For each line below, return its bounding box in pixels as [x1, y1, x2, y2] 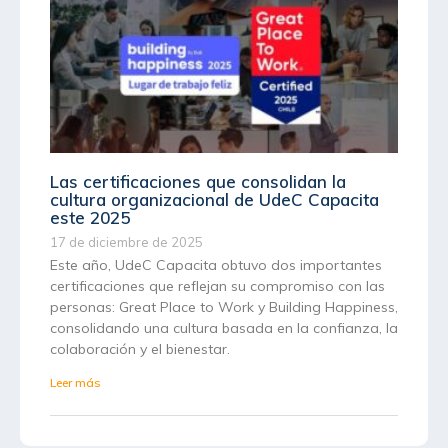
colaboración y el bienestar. [50, 340, 230, 359]
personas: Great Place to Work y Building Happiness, [50, 298, 398, 317]
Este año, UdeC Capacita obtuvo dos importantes [50, 256, 382, 275]
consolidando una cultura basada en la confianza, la [50, 319, 398, 338]
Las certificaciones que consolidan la [50, 171, 346, 193]
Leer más [50, 375, 101, 391]
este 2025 [50, 207, 130, 229]
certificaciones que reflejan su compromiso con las [50, 277, 385, 296]
